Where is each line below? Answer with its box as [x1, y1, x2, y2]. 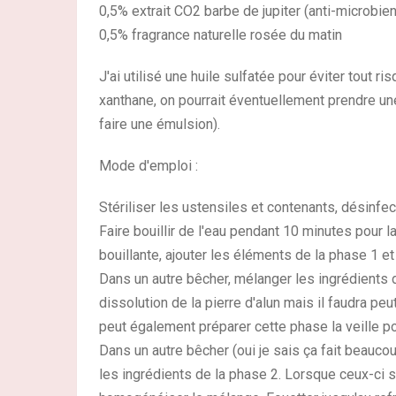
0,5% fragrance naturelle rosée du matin [99, 27, 342, 43]
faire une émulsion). [99, 116, 220, 133]
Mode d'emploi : [99, 157, 198, 174]
